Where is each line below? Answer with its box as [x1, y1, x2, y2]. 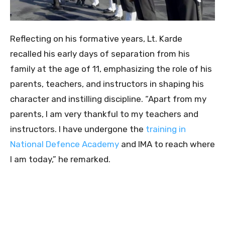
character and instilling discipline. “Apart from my [10, 94, 206, 104]
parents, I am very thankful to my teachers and [10, 109, 198, 120]
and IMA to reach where [119, 139, 215, 150]
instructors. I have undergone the [10, 124, 146, 135]
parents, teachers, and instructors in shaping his [10, 79, 204, 89]
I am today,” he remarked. [10, 154, 110, 165]
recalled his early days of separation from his [10, 49, 190, 59]
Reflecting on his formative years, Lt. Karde [10, 34, 182, 44]
